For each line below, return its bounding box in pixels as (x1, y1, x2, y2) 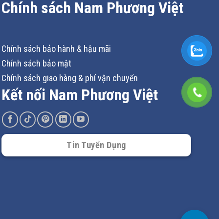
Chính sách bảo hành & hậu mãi (1, 43, 111, 54)
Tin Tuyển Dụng (66, 139, 126, 150)
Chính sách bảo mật (1, 58, 71, 68)
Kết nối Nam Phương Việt (1, 85, 158, 104)
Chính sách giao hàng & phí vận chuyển (1, 72, 138, 83)
